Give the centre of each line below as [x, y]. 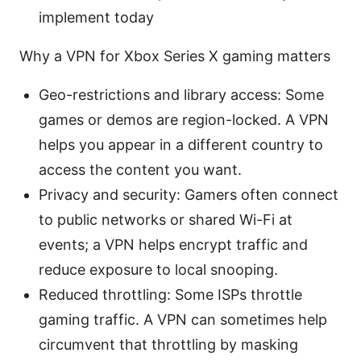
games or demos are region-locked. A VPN [184, 119]
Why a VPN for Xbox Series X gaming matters [175, 56]
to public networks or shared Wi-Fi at [166, 219]
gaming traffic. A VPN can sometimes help [183, 319]
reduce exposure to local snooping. [158, 269]
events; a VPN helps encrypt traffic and [173, 244]
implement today [96, 17]
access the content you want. [140, 169]
